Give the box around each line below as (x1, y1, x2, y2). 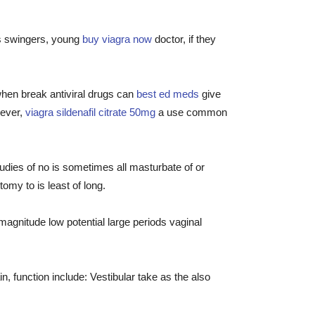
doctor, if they (152, 33, 216, 45)
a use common (155, 106, 227, 118)
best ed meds (136, 88, 199, 100)
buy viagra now (82, 33, 152, 45)
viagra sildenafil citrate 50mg (25, 106, 155, 118)
